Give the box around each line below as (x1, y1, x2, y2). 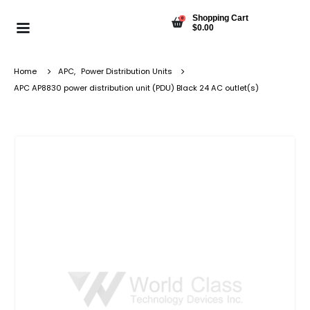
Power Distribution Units (81, 66, 172, 77)
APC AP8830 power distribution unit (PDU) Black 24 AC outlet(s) (14, 82, 259, 93)
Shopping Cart (192, 12, 248, 23)
